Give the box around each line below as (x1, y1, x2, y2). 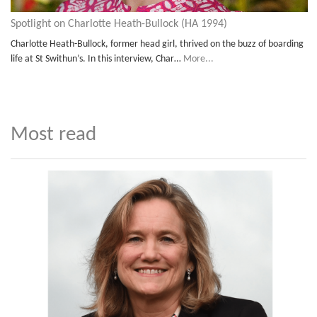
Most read (11, 124, 96, 145)
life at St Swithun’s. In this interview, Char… (11, 53, 183, 64)
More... (183, 53, 214, 64)
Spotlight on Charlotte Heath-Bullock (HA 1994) (11, 18, 227, 30)
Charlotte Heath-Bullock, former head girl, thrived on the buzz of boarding (11, 38, 304, 50)
